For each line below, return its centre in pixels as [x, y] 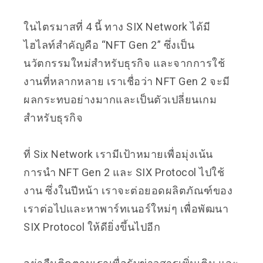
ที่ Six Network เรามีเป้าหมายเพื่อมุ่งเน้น [118, 154]
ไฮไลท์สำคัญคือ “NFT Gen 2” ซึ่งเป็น [109, 45]
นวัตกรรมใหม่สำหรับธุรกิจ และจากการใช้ [124, 63]
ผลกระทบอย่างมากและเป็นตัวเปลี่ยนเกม [120, 99]
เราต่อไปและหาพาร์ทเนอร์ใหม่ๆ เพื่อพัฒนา [126, 208]
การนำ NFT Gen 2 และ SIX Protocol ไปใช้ [124, 172]
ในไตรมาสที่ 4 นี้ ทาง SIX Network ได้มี [117, 26]
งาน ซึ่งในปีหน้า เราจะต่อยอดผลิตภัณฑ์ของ [128, 190]
